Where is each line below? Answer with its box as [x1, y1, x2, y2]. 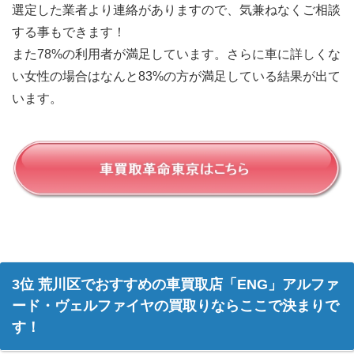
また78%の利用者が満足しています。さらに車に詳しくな [12, 47, 341, 62]
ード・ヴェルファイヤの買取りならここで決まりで [12, 297, 339, 314]
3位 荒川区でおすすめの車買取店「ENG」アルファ [12, 276, 339, 292]
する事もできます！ [12, 25, 126, 40]
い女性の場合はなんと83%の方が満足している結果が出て [12, 70, 341, 84]
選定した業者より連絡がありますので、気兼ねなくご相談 [12, 3, 341, 17]
